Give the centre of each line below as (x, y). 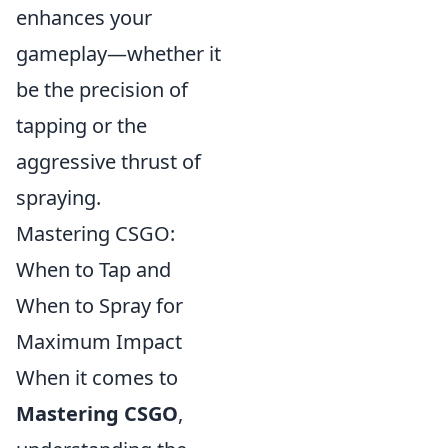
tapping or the (81, 125)
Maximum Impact (99, 341)
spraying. (58, 197)
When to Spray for (99, 305)
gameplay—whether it (118, 53)
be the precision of (102, 89)
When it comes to (97, 377)
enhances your (84, 17)
